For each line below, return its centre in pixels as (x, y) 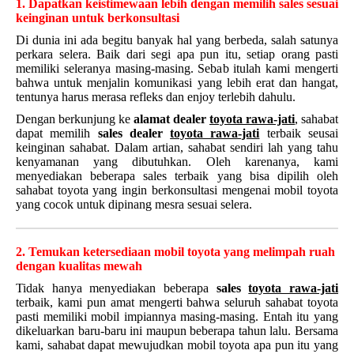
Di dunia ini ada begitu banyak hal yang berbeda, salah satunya (177, 40)
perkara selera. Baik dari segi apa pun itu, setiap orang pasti (177, 54)
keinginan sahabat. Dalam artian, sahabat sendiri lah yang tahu (177, 147)
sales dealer (134, 133)
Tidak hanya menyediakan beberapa (116, 288)
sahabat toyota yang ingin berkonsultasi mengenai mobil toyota (177, 190)
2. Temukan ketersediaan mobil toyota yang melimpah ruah (175, 252)
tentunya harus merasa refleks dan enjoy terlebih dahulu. (156, 97)
